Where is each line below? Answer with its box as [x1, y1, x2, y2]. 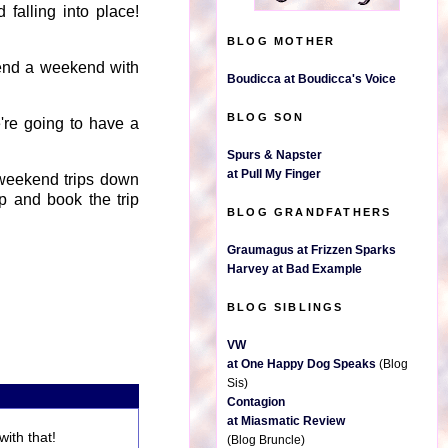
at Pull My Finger [227, 167, 321, 181]
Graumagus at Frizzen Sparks [227, 243, 396, 257]
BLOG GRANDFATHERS [227, 206, 392, 218]
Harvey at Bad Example [227, 262, 362, 276]
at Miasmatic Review [227, 414, 345, 428]
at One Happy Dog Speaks [227, 357, 376, 371]
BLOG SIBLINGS [227, 301, 344, 313]
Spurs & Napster [227, 148, 322, 162]
